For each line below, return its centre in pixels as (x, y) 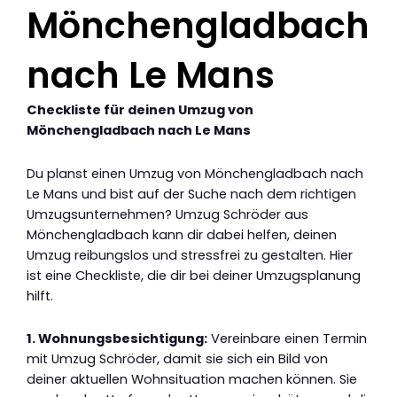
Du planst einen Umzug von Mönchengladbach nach (195, 173)
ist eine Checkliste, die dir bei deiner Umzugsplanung (194, 275)
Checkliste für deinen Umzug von (140, 110)
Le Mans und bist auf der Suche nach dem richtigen (191, 194)
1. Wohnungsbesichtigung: (117, 339)
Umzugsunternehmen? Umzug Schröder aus (167, 214)
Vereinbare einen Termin (287, 339)
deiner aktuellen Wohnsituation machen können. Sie (192, 380)
